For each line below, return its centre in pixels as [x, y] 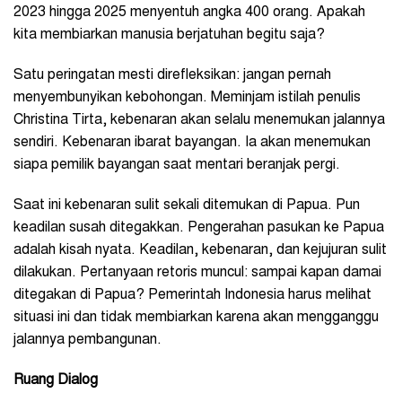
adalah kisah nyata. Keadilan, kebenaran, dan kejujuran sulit [200, 251]
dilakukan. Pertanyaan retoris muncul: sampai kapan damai [197, 273]
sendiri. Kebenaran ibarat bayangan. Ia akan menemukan [192, 143]
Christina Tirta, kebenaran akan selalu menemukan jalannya [199, 121]
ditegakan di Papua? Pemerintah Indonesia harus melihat [192, 296]
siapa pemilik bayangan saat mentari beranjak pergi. [179, 166]
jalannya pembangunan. [89, 341]
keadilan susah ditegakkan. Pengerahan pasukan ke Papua [199, 228]
